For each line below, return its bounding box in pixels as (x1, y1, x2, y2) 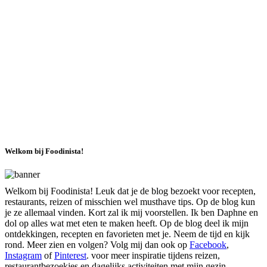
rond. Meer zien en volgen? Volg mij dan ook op (5, 240, 190, 250)
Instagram (5, 250, 42, 261)
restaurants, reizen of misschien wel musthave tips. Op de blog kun (5, 197, 255, 207)
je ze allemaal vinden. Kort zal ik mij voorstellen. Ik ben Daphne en (5, 207, 258, 218)
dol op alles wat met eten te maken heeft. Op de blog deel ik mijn (5, 218, 249, 229)
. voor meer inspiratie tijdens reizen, (86, 250, 220, 261)
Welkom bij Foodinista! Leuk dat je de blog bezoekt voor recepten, (5, 186, 256, 197)
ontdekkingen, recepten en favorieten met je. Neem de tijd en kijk (5, 229, 250, 240)
